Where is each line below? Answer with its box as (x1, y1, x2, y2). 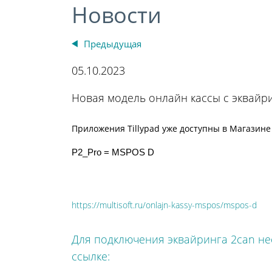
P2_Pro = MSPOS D (72, 147, 154, 157)
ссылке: (72, 249, 110, 263)
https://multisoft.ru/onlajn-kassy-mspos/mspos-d (72, 199, 257, 211)
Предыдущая (84, 38, 141, 50)
